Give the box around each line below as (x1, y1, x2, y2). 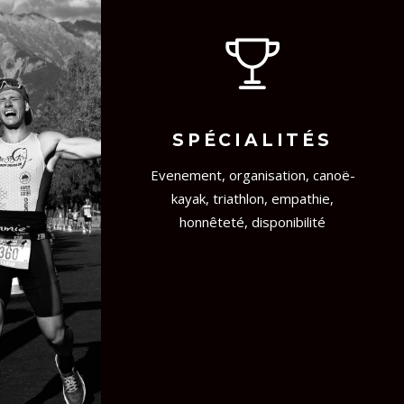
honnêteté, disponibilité (179, 213, 326, 232)
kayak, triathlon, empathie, (171, 189, 334, 208)
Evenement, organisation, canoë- (150, 166, 355, 185)
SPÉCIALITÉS (172, 130, 333, 151)
